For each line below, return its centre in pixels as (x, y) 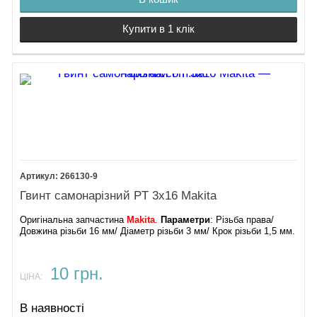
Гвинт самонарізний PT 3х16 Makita (119, 195)
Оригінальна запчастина (74, 220)
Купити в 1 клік (158, 29)
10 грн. (76, 273)
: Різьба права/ (242, 220)
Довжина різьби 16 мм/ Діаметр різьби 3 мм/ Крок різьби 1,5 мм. (158, 231)
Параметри (186, 220)
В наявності (52, 308)
